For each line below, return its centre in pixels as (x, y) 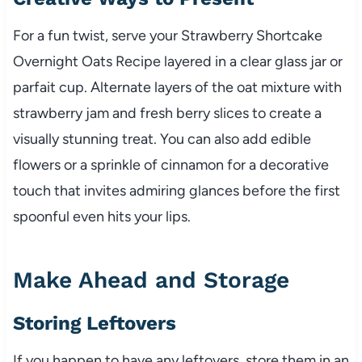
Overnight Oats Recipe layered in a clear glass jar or (177, 61)
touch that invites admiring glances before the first (176, 190)
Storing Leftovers (94, 323)
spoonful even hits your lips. (101, 216)
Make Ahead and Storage (151, 280)
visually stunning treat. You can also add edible (162, 139)
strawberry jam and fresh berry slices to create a (167, 113)
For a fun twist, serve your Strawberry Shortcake (167, 35)
